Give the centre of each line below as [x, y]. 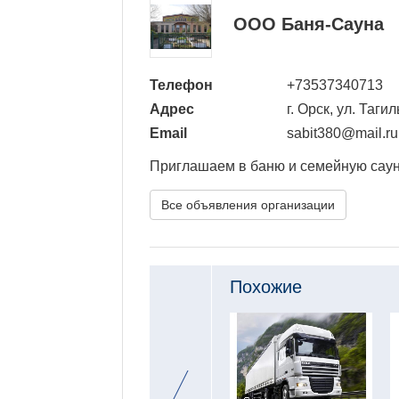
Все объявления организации [248, 205]
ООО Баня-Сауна [309, 24]
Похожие [266, 287]
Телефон [181, 85]
